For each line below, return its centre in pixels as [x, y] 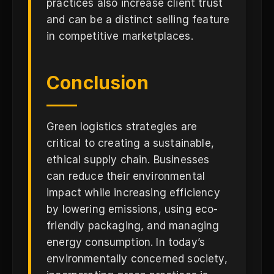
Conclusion [98, 83]
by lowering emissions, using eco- [132, 209]
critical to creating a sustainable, [130, 143]
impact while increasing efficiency [133, 193]
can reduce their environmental [126, 176]
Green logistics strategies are [122, 127]
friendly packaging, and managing [133, 226]
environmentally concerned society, [137, 259]
